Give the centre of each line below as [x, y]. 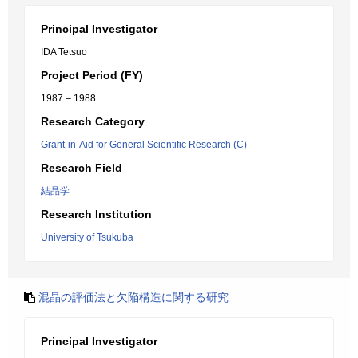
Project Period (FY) [92, 75]
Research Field [82, 168]
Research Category [93, 121]
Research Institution [96, 214]
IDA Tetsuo [64, 52]
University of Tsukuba [87, 237]
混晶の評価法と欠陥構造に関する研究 [133, 297]
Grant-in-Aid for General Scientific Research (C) [144, 145]
